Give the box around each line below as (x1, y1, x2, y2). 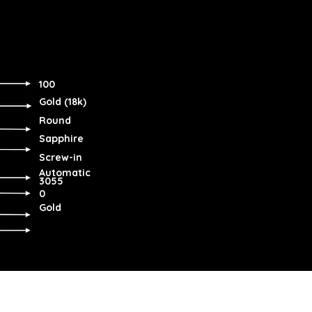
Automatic (39, 166, 91, 179)
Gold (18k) (39, 95, 86, 108)
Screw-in (39, 151, 82, 164)
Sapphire (39, 132, 84, 145)
